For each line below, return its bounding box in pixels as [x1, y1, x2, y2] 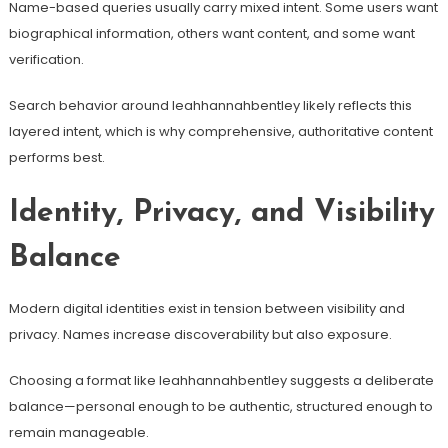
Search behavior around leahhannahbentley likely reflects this [8, 95, 412, 115]
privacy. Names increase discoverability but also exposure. [8, 324, 392, 344]
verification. [8, 49, 84, 69]
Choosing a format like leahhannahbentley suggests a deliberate [8, 370, 434, 390]
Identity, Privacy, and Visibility [8, 197, 435, 229]
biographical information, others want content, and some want [8, 23, 415, 43]
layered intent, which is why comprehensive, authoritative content [8, 121, 433, 141]
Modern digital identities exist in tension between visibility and [8, 298, 405, 318]
